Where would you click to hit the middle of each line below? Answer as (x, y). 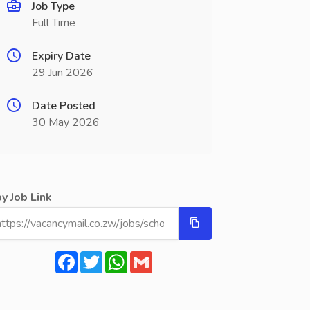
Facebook (101, 257)
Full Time (53, 23)
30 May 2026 (65, 122)
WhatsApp (154, 257)
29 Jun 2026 (62, 73)
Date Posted (63, 106)
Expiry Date (61, 56)
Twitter (119, 257)
